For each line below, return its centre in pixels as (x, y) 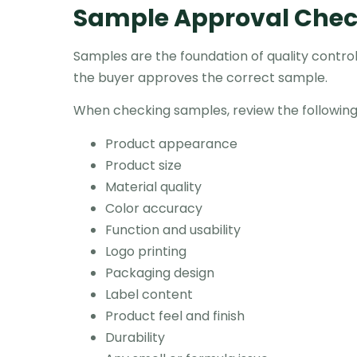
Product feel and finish (175, 316)
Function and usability (173, 229)
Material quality (153, 186)
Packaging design (160, 273)
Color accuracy (154, 208)
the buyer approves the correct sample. (200, 78)
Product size (143, 165)
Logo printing (146, 251)
